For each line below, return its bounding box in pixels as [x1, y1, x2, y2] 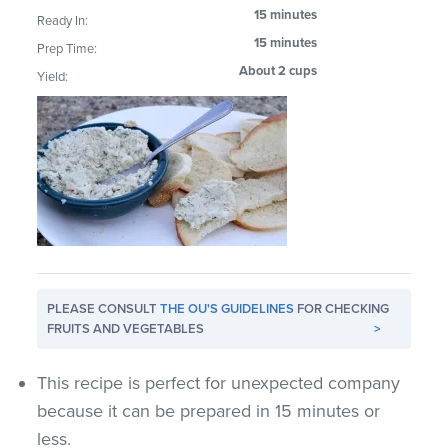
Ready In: [37, 12, 89, 29]
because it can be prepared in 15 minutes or [37, 399, 381, 422]
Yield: [37, 68, 69, 85]
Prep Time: [37, 40, 98, 57]
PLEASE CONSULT [47, 300, 161, 317]
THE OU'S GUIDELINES [160, 300, 295, 317]
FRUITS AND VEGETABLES [47, 320, 205, 337]
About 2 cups [239, 62, 318, 79]
